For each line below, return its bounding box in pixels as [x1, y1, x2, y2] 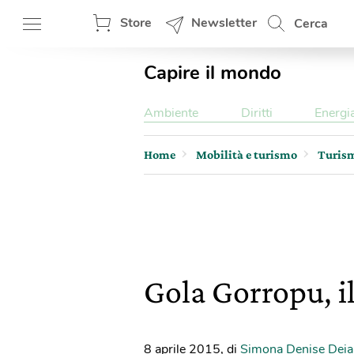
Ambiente [144, 104, 198, 122]
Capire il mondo [144, 60, 281, 85]
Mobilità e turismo [196, 148, 297, 161]
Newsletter [191, 14, 257, 32]
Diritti [240, 104, 273, 122]
